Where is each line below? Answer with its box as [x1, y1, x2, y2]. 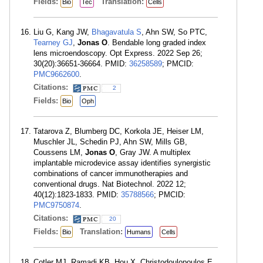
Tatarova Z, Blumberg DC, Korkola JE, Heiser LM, [33, 127, 204, 136]
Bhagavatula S [92, 28, 141, 36]
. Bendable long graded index [107, 38, 206, 47]
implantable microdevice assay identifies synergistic [33, 159, 211, 167]
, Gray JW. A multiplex [115, 148, 191, 157]
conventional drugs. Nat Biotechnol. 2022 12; [33, 180, 186, 188]
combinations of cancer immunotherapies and [33, 169, 188, 178]
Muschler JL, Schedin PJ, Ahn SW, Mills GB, [33, 137, 187, 146]
